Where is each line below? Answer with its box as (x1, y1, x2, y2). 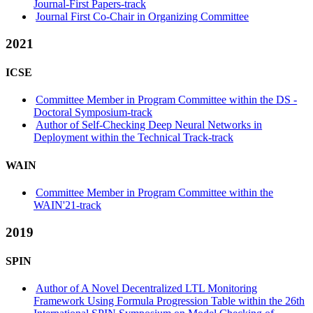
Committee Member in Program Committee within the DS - (36, 94, 298, 106)
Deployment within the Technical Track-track (34, 131, 233, 144)
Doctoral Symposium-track (34, 106, 152, 119)
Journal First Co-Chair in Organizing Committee (36, 10, 249, 23)
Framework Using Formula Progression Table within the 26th (34, 295, 305, 307)
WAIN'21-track (34, 198, 101, 211)
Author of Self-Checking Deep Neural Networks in (36, 119, 263, 131)
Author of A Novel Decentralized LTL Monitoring (36, 282, 258, 295)
